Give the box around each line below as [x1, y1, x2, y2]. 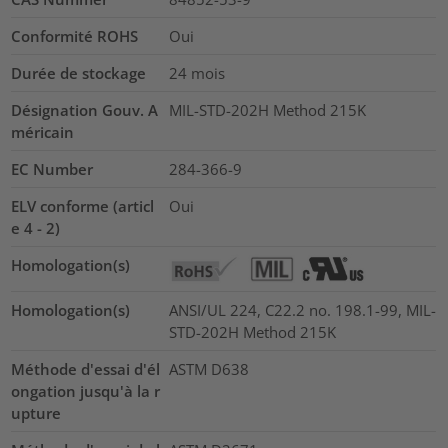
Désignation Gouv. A [11, 99, 159, 120]
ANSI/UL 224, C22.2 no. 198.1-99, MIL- [168, 299, 436, 320]
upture [11, 402, 62, 423]
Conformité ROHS [11, 25, 139, 46]
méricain [11, 121, 75, 142]
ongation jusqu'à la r [11, 380, 161, 401]
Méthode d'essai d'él [11, 358, 161, 379]
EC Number [11, 158, 94, 179]
